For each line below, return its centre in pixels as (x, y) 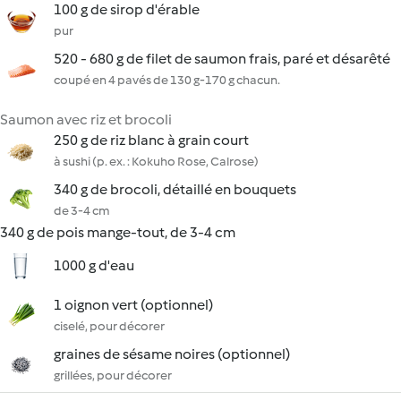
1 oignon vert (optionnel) (133, 305)
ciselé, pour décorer (109, 326)
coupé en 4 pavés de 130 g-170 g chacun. (167, 80)
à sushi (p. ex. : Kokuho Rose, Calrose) (156, 162)
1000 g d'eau (94, 265)
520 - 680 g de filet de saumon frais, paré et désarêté (222, 59)
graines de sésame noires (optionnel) (172, 354)
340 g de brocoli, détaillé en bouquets (175, 189)
